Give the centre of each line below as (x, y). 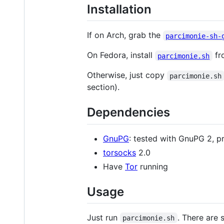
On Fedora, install (121, 55)
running (153, 166)
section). (103, 87)
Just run (103, 217)
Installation (119, 9)
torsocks (119, 152)
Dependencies (128, 112)
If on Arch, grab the (125, 35)
